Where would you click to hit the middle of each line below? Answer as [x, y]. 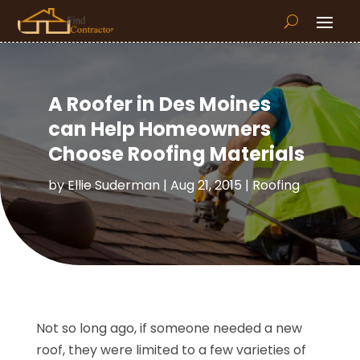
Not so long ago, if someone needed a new [169, 328]
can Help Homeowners [159, 129]
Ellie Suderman [113, 185]
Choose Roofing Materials [176, 153]
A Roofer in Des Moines [159, 104]
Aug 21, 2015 [206, 185]
